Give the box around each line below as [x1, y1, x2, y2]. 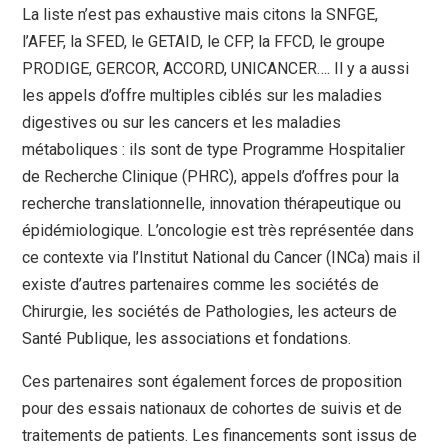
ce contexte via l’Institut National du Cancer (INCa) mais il [22, 248, 421, 268]
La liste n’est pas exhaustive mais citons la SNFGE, [22, 5, 379, 25]
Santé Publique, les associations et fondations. [22, 329, 352, 349]
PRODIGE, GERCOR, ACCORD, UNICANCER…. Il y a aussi [22, 59, 410, 79]
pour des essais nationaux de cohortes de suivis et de [22, 399, 403, 419]
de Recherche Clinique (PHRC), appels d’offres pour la [22, 167, 400, 187]
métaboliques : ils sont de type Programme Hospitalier [22, 140, 406, 160]
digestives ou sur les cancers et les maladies [22, 113, 342, 133]
